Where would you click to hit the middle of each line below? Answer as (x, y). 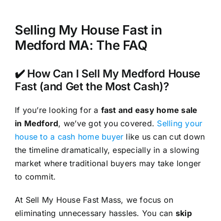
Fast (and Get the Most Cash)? (92, 86)
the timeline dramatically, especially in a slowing (107, 150)
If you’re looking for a (58, 110)
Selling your (180, 123)
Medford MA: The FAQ (81, 45)
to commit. (35, 176)
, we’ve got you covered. (108, 123)
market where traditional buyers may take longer (108, 163)
